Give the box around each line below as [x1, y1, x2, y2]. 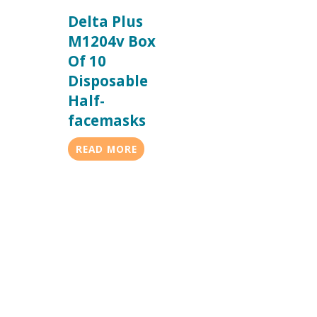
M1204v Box [68, 31, 156, 52]
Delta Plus [68, 11, 144, 32]
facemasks [68, 110, 146, 131]
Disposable [68, 71, 149, 91]
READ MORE [75, 142, 137, 156]
